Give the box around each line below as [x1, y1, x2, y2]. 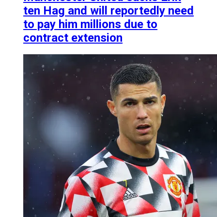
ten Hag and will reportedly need [23, 3, 194, 17]
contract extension [23, 31, 123, 45]
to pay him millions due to [23, 17, 157, 31]
